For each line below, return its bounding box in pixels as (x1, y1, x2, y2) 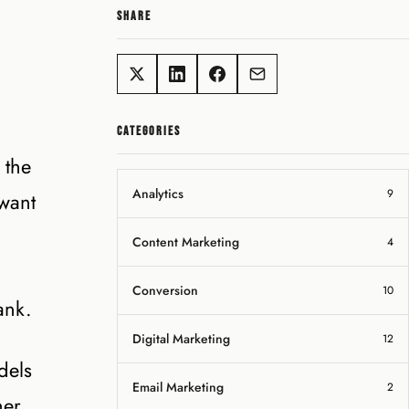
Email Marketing (132, 378, 224, 396)
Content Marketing (132, 233, 239, 251)
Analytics (132, 184, 184, 203)
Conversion (132, 281, 198, 299)
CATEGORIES (117, 123, 181, 139)
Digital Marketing (132, 330, 230, 348)
